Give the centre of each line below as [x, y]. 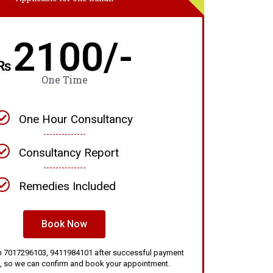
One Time [64, 79]
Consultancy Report [69, 152]
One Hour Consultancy [76, 119]
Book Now [65, 224]
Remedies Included [67, 186]
